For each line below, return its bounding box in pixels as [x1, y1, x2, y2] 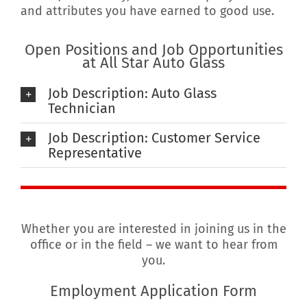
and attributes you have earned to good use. [21, 3, 274, 19]
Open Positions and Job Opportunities [24, 40, 283, 59]
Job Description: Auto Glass [48, 85, 217, 102]
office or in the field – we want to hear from [29, 237, 278, 253]
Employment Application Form [50, 282, 257, 301]
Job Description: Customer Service [48, 130, 260, 147]
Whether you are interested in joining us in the [21, 221, 286, 237]
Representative [48, 145, 142, 162]
